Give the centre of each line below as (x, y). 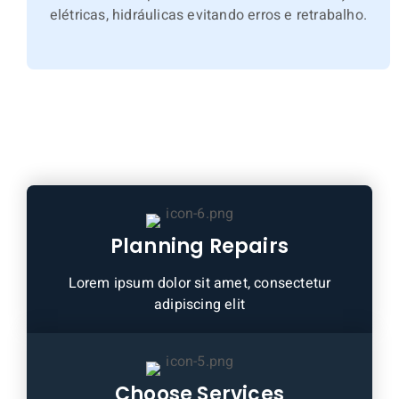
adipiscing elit (199, 304)
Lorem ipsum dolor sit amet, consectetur (199, 283)
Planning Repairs (199, 246)
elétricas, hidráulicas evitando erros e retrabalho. (208, 15)
